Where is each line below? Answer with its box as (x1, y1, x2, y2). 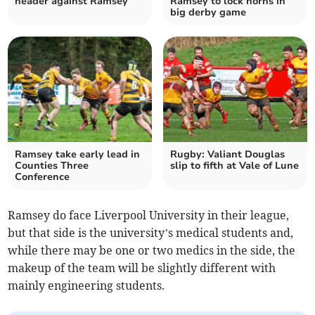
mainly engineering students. (8, 278, 165, 293)
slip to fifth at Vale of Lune (170, 159, 299, 173)
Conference (15, 170, 70, 184)
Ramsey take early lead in (15, 148, 141, 162)
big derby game (170, 6, 246, 20)
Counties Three (15, 159, 89, 173)
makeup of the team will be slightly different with (8, 261, 276, 276)
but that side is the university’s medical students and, (8, 226, 294, 240)
